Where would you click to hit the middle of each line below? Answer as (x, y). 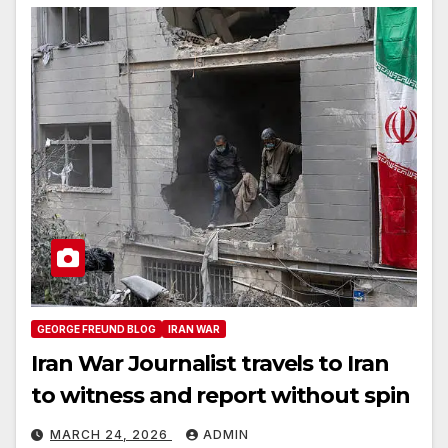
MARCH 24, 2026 (111, 435)
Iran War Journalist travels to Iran (210, 364)
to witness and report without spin (220, 396)
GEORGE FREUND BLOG (96, 329)
